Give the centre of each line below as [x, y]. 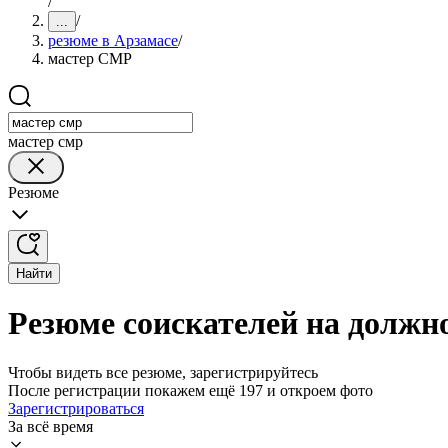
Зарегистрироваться [76, 408]
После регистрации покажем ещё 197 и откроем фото [190, 390]
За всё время [50, 426]
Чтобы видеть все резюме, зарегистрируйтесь [163, 372]
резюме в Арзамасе [113, 40]
